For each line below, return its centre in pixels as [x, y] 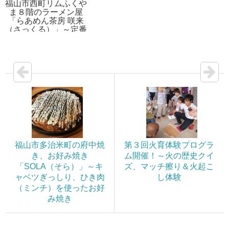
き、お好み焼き [60, 155]
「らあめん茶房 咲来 [46, 20]
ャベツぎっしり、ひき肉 [60, 177]
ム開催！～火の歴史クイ [169, 155]
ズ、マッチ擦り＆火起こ [169, 166]
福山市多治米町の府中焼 [60, 145]
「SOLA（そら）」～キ [60, 166]
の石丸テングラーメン [46, 38]
